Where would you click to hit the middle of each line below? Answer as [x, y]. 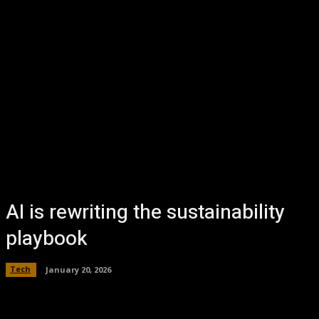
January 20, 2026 [78, 269]
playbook [47, 239]
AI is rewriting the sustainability [145, 213]
